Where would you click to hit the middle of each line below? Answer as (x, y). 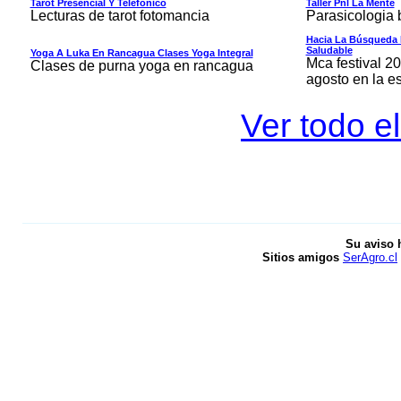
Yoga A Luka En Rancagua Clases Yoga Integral (141, 53)
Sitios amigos (303, 257)
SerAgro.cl (370, 257)
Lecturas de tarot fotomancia (119, 16)
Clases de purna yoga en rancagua (141, 66)
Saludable (329, 50)
